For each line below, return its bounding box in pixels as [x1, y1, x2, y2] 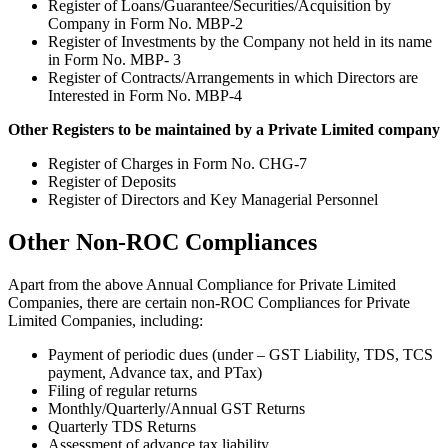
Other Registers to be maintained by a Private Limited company [8, 121, 440, 139]
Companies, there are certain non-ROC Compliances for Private [8, 294, 410, 311]
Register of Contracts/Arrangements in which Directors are [48, 69, 418, 87]
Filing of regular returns [48, 382, 201, 399]
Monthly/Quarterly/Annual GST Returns [48, 400, 305, 417]
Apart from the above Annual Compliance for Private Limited [8, 276, 396, 293]
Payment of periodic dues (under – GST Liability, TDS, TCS [48, 346, 433, 363]
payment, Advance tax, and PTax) [48, 364, 262, 381]
